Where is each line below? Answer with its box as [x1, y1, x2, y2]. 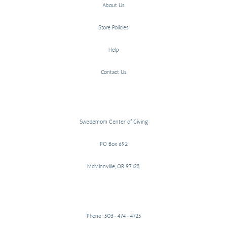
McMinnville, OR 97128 [87, 163, 140, 170]
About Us [102, 2, 125, 9]
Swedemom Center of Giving [79, 118, 148, 125]
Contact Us [100, 68, 127, 75]
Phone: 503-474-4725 [86, 212, 141, 219]
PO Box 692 [99, 140, 128, 147]
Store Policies [98, 24, 129, 31]
